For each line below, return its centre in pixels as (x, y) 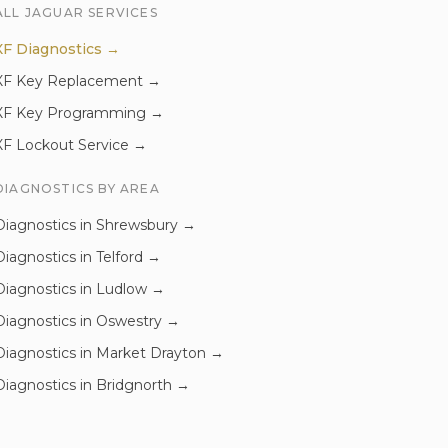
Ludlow (121, 289)
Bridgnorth (134, 385)
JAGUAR (54, 12)
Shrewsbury (137, 225)
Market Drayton (151, 353)
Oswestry (129, 321)
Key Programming (81, 113)
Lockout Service (72, 145)
